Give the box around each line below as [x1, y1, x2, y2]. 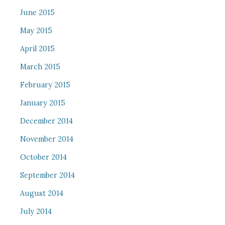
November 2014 [20, 135, 73, 144]
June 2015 [20, 8, 55, 17]
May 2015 [20, 26, 52, 35]
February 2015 [20, 80, 70, 89]
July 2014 [20, 207, 52, 216]
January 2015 [20, 98, 65, 107]
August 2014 [20, 189, 63, 198]
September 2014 [20, 171, 75, 180]
